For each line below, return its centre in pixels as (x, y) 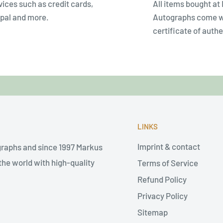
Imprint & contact (169, 146)
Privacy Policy (163, 195)
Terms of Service (168, 163)
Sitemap (153, 212)
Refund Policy (162, 179)
